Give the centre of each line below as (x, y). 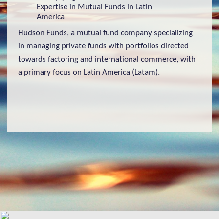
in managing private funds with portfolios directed (104, 46)
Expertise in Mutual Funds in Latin (95, 7)
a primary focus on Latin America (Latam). (89, 72)
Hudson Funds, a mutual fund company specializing (106, 33)
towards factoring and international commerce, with (107, 59)
